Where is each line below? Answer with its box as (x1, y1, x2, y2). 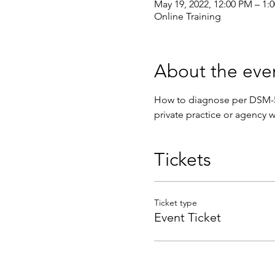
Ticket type (153, 197, 197, 208)
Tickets (153, 149, 211, 171)
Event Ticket (153, 210, 221, 225)
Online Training (153, 10, 221, 22)
